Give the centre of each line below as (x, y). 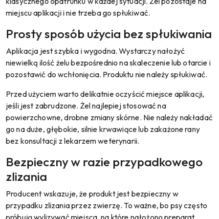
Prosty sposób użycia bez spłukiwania (109, 33)
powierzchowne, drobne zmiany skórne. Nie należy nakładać (109, 117)
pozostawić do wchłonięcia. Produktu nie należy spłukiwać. (107, 74)
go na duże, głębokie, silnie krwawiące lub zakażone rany (103, 129)
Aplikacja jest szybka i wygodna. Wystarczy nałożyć (96, 51)
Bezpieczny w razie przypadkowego (104, 162)
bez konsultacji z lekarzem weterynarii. (73, 141)
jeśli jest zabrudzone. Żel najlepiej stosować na (86, 105)
